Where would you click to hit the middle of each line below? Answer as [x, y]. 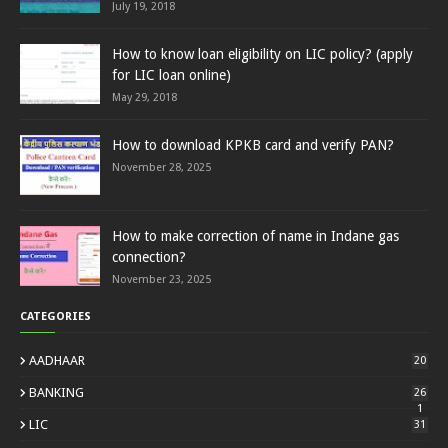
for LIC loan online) [171, 75]
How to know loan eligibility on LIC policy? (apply [262, 54]
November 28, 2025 [161, 167]
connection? [149, 257]
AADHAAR [57, 360]
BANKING [56, 392]
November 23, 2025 [161, 279]
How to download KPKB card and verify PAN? [253, 145]
